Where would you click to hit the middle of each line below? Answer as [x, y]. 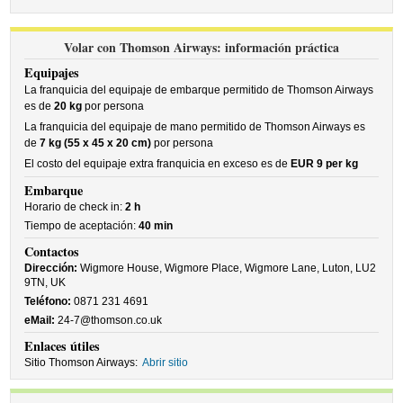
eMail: [40, 320]
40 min [156, 226]
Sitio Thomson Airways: [81, 363]
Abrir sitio [166, 363]
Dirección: [51, 268]
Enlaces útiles [63, 346]
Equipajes [52, 72]
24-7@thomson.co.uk [109, 320]
